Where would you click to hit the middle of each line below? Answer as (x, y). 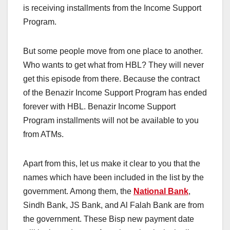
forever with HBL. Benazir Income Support (99, 107)
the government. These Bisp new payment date (109, 219)
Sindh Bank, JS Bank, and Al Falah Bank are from (113, 205)
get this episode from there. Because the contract (111, 79)
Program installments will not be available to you (111, 121)
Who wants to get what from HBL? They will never (113, 65)
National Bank (161, 191)
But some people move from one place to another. (113, 51)
